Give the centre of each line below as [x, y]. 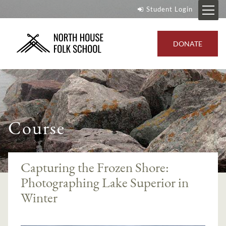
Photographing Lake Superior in [105, 182]
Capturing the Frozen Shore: [95, 167]
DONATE [188, 43]
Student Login [169, 9]
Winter [39, 197]
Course [37, 128]
